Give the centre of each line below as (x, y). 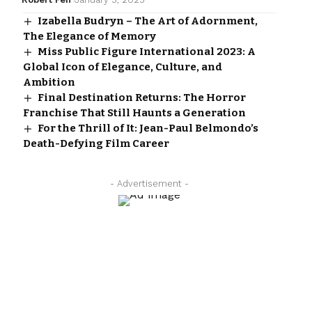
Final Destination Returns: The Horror (141, 98)
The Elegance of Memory (89, 37)
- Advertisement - (149, 184)
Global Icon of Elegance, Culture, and (122, 67)
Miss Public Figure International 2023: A (146, 52)
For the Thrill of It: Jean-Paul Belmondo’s (148, 128)
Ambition (49, 83)
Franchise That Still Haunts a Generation (134, 113)
